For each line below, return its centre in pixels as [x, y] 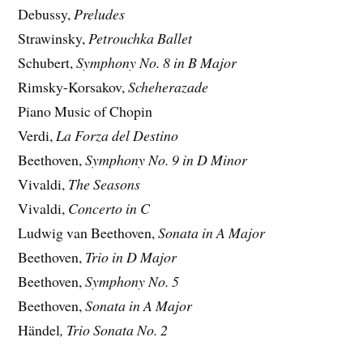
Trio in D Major [131, 257]
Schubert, [47, 63]
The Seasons [105, 184]
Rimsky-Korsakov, [73, 87]
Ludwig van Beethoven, [88, 233]
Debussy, [46, 14]
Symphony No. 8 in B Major [157, 63]
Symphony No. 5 [132, 282]
